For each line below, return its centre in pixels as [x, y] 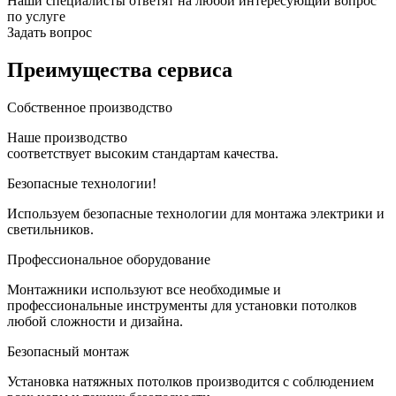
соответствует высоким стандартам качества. [143, 154]
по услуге [36, 17]
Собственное [46, 108]
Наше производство [67, 138]
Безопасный [43, 352]
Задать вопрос [49, 33]
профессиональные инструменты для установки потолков [182, 306]
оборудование [168, 260]
